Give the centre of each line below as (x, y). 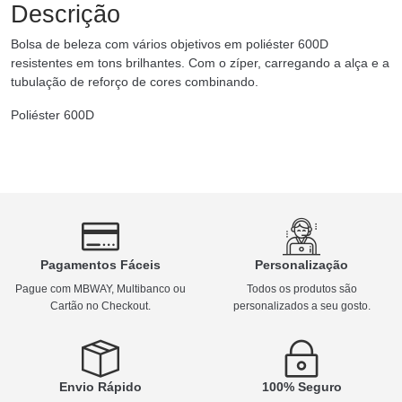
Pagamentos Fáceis (100, 264)
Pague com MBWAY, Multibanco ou (100, 288)
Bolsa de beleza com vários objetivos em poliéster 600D (170, 44)
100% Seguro (301, 386)
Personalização (301, 264)
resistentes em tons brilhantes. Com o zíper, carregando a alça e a (200, 62)
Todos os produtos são (301, 288)
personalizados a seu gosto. (301, 306)
